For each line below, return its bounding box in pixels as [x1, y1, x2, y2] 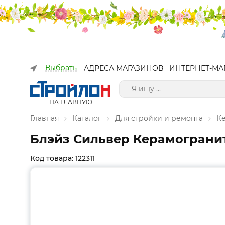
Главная [30, 114, 59, 123]
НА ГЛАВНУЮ [49, 98, 92, 106]
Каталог [72, 114, 101, 123]
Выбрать [45, 63, 77, 72]
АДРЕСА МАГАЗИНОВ [84, 64, 163, 73]
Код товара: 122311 [30, 154, 95, 163]
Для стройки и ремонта [115, 114, 203, 123]
